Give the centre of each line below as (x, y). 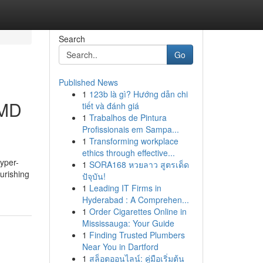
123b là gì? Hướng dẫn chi (138, 94)
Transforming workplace (134, 141)
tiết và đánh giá (110, 106)
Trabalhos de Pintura (128, 117)
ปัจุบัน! (94, 176)
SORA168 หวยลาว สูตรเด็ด (139, 164)
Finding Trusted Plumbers (137, 235)
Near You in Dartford (120, 247)
